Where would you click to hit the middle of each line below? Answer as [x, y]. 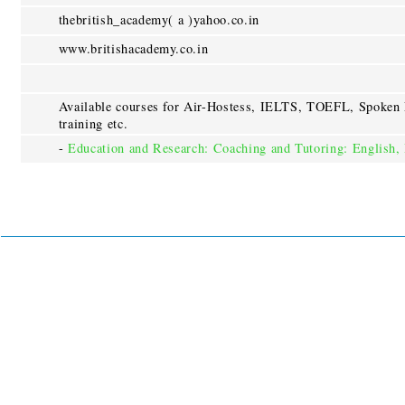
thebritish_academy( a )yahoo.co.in [159, 19]
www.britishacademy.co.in [133, 48]
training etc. [93, 123]
